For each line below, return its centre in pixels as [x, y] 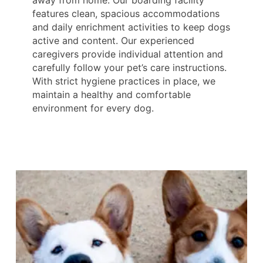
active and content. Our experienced [113, 40]
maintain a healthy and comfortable [112, 94]
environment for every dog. [93, 108]
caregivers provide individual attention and [128, 54]
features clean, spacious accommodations [126, 13]
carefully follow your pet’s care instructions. [129, 67]
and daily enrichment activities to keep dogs [131, 27]
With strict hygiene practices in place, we [124, 81]
